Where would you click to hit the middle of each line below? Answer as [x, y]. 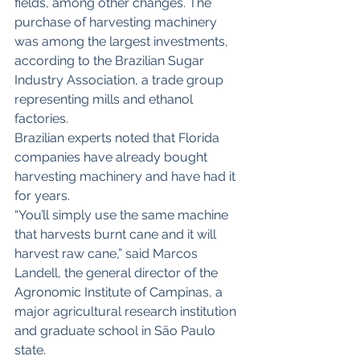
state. [30, 350]
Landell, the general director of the [118, 273]
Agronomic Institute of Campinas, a [120, 292]
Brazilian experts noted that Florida [119, 138]
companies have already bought [112, 157]
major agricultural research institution [127, 312]
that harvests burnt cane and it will [117, 235]
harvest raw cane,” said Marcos [108, 254]
